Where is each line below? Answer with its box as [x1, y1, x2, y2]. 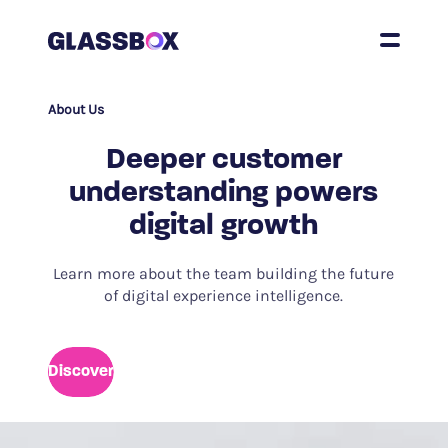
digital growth [129, 211, 319, 242]
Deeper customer [105, 145, 342, 176]
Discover [47, 364, 114, 380]
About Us [47, 101, 104, 118]
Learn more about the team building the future [53, 264, 395, 283]
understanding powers [69, 178, 379, 209]
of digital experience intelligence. [104, 286, 344, 305]
